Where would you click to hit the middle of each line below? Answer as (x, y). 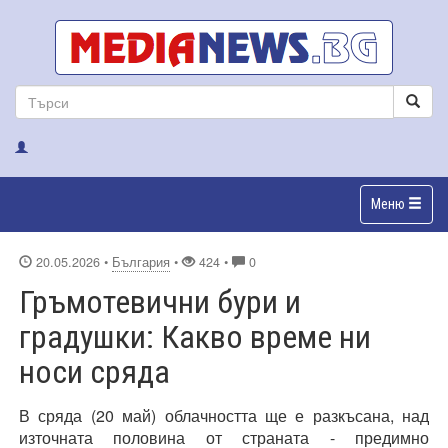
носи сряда (94, 371)
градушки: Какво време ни (195, 336)
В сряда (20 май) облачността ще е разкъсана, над (224, 415)
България (141, 261)
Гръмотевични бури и (160, 301)
